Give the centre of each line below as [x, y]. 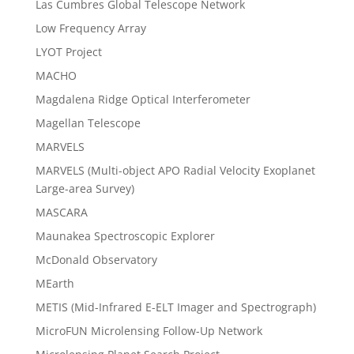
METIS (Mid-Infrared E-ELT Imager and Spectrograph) [175, 307]
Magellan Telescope [88, 122]
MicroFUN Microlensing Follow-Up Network [149, 330]
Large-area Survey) [85, 188]
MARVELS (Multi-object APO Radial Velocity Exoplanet [175, 170]
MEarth [55, 283]
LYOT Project [68, 51]
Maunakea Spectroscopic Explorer [125, 235]
